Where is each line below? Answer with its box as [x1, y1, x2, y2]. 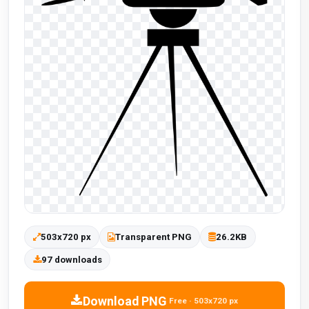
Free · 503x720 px [169, 296, 239, 306]
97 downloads [41, 254, 102, 265]
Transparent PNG [114, 232, 192, 243]
